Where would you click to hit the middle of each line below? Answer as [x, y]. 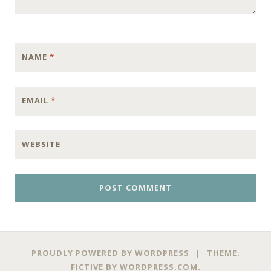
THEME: [223, 253]
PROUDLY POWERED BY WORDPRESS [110, 253]
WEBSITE [41, 144]
